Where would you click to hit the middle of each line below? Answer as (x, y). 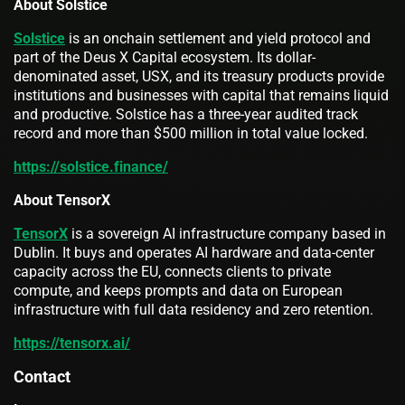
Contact (42, 376)
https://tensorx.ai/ (72, 343)
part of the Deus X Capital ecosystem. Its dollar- (165, 57)
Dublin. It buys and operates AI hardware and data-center (194, 252)
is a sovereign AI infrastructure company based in (227, 233)
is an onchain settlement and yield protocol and (218, 38)
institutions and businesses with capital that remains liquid (201, 95)
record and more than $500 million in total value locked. (191, 133)
